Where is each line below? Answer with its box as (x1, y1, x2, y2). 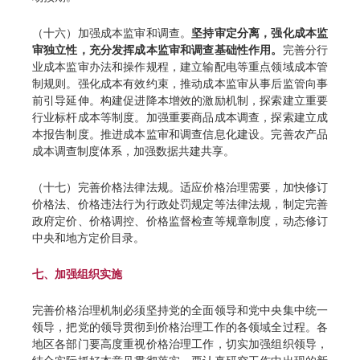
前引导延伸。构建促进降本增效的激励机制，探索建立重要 (32, 94, 328, 107)
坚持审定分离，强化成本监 (191, 27, 329, 39)
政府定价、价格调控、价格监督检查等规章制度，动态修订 (32, 215, 328, 227)
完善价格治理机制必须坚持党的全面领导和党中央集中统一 (32, 304, 328, 317)
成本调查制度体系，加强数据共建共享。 (32, 145, 235, 157)
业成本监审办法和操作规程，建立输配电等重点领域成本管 (32, 60, 328, 73)
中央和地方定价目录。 (32, 231, 145, 244)
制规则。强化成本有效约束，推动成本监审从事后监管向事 (32, 77, 328, 90)
